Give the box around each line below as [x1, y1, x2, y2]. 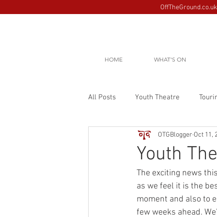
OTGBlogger [158, 130, 192, 139]
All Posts [88, 93, 116, 102]
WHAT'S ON [154, 56, 186, 63]
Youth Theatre [135, 93, 180, 102]
